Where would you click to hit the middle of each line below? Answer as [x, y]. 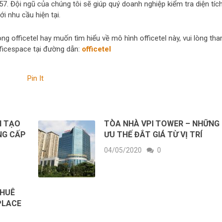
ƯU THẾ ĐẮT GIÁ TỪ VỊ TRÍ [153, 134]
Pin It [35, 78]
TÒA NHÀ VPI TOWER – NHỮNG [162, 123]
